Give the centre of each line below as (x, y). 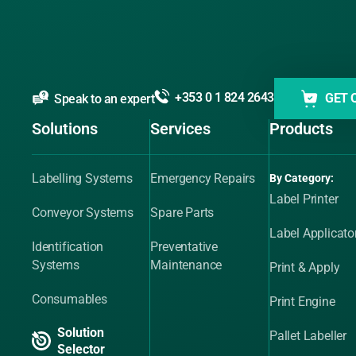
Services (181, 129)
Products (301, 129)
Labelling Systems (82, 178)
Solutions (65, 129)
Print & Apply (304, 267)
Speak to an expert (104, 99)
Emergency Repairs (203, 178)
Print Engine (302, 302)
